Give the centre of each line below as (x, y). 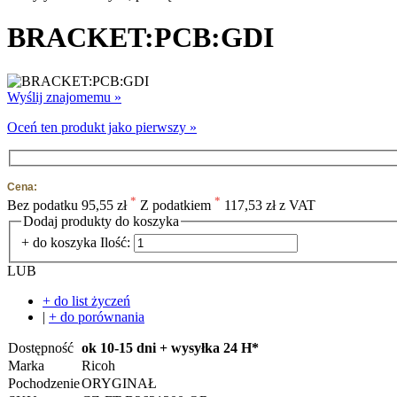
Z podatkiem (175, 205)
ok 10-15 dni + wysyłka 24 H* (170, 348)
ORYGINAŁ (119, 384)
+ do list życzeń (86, 301)
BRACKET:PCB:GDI (140, 38)
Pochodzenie (44, 384)
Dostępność (41, 348)
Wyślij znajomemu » (64, 97)
